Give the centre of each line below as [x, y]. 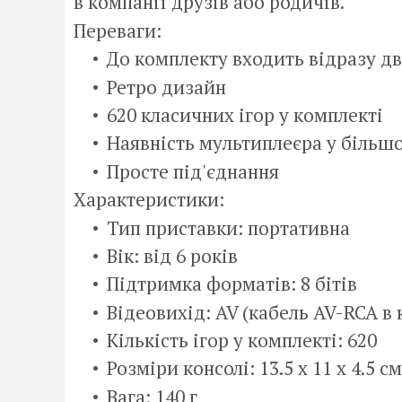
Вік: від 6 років [172, 255]
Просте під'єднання [193, 171]
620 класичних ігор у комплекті [245, 114]
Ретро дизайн [166, 87]
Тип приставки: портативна [228, 227]
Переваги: [118, 30]
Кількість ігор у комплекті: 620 [242, 341]
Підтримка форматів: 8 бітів [232, 284]
